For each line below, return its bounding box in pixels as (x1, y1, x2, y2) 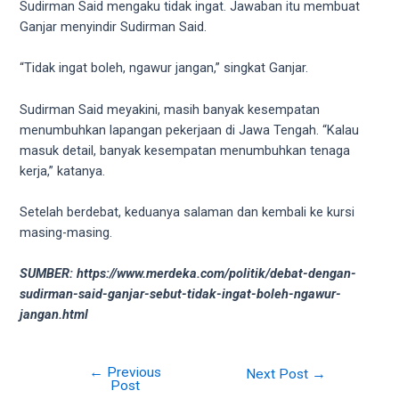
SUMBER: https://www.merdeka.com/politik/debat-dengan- (20, 265, 357, 282)
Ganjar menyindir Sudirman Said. (20, 19, 208, 36)
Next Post (246, 366, 313, 383)
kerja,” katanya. (20, 162, 106, 179)
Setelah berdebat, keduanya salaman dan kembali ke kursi (20, 204, 355, 221)
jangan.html (20, 306, 89, 323)
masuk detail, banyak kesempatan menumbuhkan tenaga (20, 142, 351, 159)
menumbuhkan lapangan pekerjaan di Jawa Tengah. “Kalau (20, 121, 360, 138)
